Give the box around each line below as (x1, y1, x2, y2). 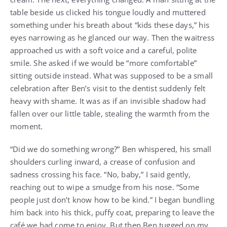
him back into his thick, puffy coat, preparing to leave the (10, 207, 214, 217)
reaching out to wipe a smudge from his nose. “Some (10, 181, 200, 192)
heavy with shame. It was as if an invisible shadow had (10, 95, 206, 106)
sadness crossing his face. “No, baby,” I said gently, (10, 169, 191, 179)
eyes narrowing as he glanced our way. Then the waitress (10, 32, 215, 43)
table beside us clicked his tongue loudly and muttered (10, 7, 206, 17)
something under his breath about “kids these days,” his (10, 19, 210, 30)
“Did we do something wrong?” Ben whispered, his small (10, 143, 212, 154)
